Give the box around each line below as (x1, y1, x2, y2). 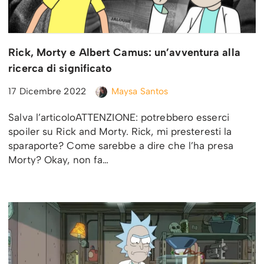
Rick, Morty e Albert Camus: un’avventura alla (8, 45, 240, 59)
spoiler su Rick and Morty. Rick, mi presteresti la (8, 125, 232, 137)
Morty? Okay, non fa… (8, 153, 112, 166)
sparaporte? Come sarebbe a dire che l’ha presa (8, 139, 233, 151)
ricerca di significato (8, 61, 113, 75)
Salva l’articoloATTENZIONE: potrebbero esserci (8, 111, 229, 123)
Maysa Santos (111, 85, 169, 97)
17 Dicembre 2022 (8, 85, 86, 97)
